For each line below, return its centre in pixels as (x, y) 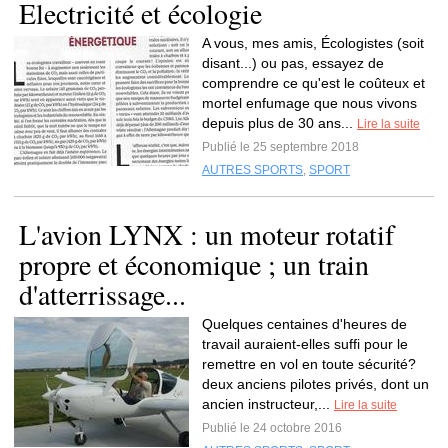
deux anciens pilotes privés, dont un (315, 384)
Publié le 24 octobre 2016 (272, 428)
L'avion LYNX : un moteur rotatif (206, 234)
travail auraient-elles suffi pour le (305, 344)
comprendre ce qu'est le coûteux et (313, 83)
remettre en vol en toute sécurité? (309, 364)
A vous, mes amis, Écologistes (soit (313, 43)
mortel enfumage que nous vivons (309, 103)
